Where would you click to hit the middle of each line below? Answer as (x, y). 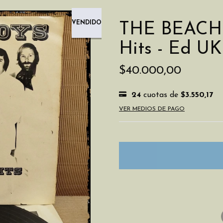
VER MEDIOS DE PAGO (152, 109)
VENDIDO (87, 23)
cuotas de (161, 95)
